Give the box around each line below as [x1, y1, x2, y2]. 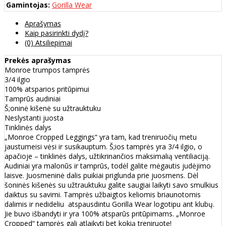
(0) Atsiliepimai [25, 38, 72, 48]
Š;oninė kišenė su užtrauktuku [5, 103, 101, 114]
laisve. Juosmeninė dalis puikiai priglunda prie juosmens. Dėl [5, 171, 198, 181]
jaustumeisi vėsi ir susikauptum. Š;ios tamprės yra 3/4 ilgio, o [5, 142, 202, 152]
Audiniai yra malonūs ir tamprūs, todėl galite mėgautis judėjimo [5, 161, 211, 171]
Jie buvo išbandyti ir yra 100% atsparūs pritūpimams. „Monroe [5, 209, 205, 219]
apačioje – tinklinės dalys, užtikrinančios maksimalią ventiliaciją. [5, 151, 210, 161]
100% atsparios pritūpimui [5, 84, 89, 94]
